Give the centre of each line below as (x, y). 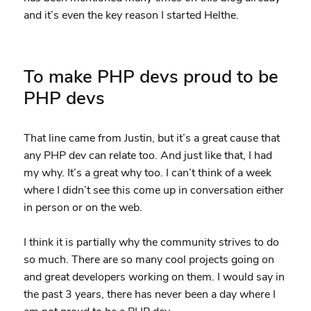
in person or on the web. (83, 207)
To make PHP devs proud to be (151, 76)
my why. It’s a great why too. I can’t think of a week (147, 173)
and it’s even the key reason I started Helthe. (131, 15)
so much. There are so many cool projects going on (149, 259)
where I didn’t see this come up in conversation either (153, 190)
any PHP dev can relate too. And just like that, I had (148, 155)
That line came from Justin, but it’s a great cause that (151, 138)
